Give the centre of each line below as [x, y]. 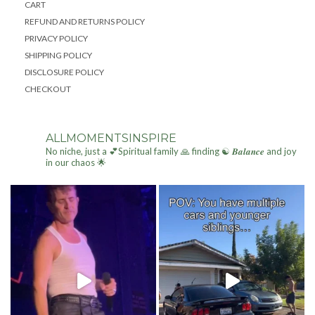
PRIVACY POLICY [56, 38]
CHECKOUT [48, 89]
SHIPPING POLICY [58, 55]
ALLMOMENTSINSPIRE [111, 138]
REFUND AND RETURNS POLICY [85, 21]
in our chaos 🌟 [76, 162]
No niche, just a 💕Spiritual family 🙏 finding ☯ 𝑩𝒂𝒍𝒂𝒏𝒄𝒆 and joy [171, 151]
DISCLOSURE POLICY [64, 72]
